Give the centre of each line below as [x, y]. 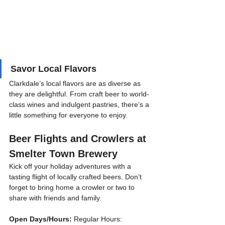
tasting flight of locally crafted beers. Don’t [76, 177]
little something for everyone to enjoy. [68, 115]
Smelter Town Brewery [63, 153]
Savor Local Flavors [53, 69]
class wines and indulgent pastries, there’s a [80, 104]
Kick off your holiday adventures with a [71, 166]
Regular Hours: [98, 219]
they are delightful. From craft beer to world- [79, 94]
